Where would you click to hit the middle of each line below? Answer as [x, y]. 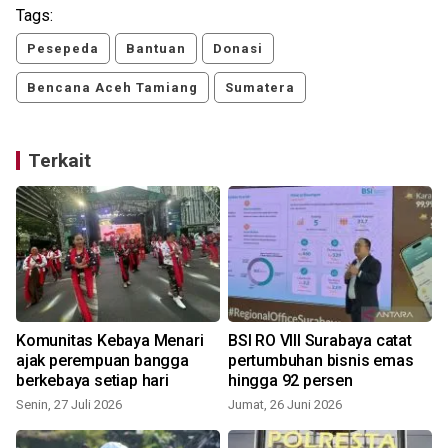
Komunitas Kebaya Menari [110, 340]
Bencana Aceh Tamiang [112, 87]
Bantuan [156, 48]
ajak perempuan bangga [102, 360]
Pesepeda [63, 48]
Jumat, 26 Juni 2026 [285, 404]
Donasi [238, 48]
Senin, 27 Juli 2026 [69, 404]
